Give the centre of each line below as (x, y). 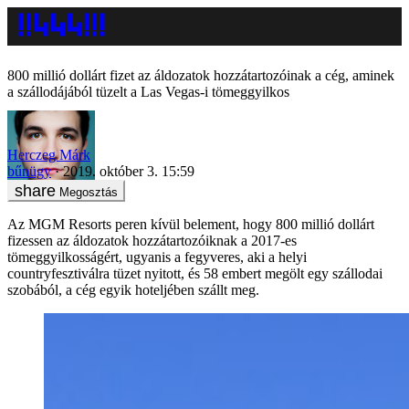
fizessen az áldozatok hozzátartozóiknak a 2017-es (152, 240)
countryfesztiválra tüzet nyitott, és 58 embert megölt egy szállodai (195, 273)
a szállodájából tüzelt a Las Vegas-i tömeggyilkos (148, 92)
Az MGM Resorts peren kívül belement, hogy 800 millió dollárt (191, 224)
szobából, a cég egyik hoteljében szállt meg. (133, 289)
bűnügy (29, 171)
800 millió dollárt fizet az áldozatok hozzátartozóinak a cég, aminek (201, 75)
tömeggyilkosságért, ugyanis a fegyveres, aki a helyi (157, 257)
